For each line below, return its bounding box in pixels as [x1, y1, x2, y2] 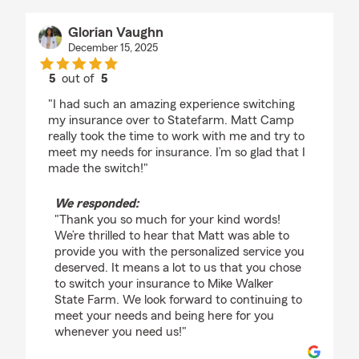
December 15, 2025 [67, 42, 158, 54]
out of [58, 72, 102, 86]
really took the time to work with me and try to [48, 130, 305, 143]
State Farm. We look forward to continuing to [54, 293, 302, 307]
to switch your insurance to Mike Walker [54, 277, 273, 291]
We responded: [54, 197, 139, 211]
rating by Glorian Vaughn [77, 87, 213, 100]
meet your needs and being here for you [54, 309, 274, 323]
